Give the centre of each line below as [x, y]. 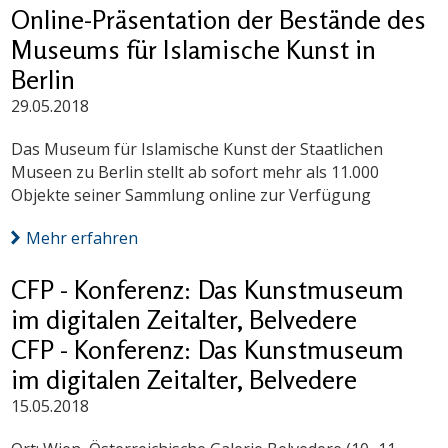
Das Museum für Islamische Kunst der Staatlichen [197, 149]
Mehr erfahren [82, 238]
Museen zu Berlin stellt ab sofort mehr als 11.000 [195, 172]
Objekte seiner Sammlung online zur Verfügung [191, 195]
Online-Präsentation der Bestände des [219, 20]
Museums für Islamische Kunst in [194, 50]
